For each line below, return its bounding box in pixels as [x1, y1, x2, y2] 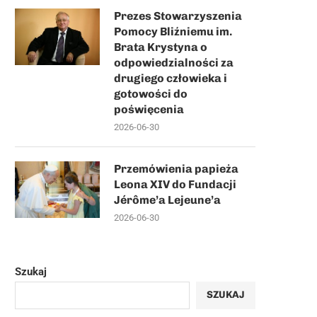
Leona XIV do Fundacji [114, 177, 236, 191]
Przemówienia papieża [114, 161, 238, 175]
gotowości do [114, 86, 188, 100]
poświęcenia [114, 102, 184, 116]
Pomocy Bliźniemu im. [114, 24, 232, 38]
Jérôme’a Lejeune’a [114, 192, 221, 207]
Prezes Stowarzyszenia [114, 8, 242, 23]
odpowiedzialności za [114, 55, 234, 69]
